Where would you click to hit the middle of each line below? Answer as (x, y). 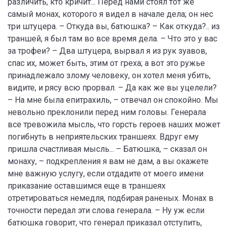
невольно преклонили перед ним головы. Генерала (107, 112)
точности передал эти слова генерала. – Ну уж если (106, 210)
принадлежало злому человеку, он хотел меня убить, (109, 75)
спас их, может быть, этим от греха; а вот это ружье (106, 63)
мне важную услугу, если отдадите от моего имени (106, 174)
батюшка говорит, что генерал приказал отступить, (105, 223)
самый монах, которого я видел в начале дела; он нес (110, 14)
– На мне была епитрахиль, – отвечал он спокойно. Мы (113, 100)
